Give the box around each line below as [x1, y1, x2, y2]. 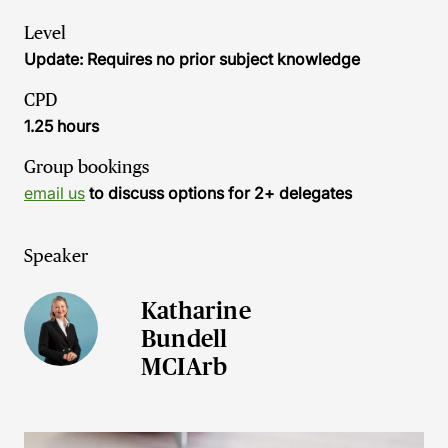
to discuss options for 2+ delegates [85, 183, 352, 203]
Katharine [141, 297, 251, 324]
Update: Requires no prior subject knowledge [24, 49, 360, 69]
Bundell [141, 325, 228, 352]
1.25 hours [24, 116, 99, 136]
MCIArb [141, 353, 228, 380]
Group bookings [24, 157, 149, 177]
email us [24, 183, 85, 203]
